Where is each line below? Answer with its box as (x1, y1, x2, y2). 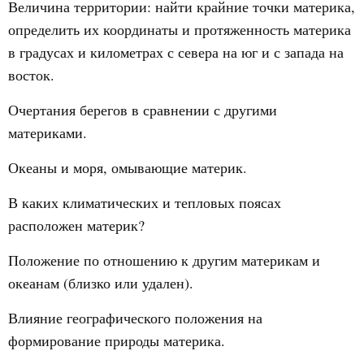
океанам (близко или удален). (8, 273, 193, 292)
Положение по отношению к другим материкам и (8, 250, 320, 270)
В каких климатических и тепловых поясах (8, 193, 281, 212)
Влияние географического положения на (8, 308, 262, 327)
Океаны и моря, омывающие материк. (8, 158, 247, 177)
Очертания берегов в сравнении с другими (8, 100, 277, 119)
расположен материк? (8, 215, 145, 235)
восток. (8, 65, 54, 84)
